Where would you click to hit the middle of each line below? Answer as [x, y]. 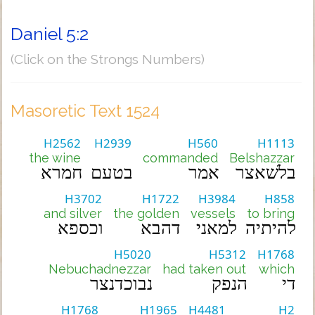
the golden [146, 213]
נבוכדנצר [121, 284]
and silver [73, 213]
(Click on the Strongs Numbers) [108, 59]
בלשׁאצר [266, 173]
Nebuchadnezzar [100, 269]
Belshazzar [262, 158]
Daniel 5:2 [50, 34]
